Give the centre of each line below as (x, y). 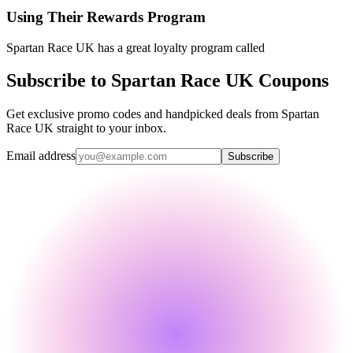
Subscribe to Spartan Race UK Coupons (167, 81)
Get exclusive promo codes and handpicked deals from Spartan (163, 114)
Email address (41, 156)
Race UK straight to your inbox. (86, 128)
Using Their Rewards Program (106, 17)
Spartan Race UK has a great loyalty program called (136, 47)
